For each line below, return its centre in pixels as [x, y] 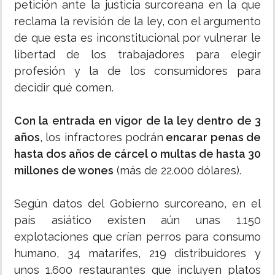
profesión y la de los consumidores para [137, 71]
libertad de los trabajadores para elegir [137, 54]
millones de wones [64, 170]
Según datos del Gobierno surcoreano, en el [137, 203]
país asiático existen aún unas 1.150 [137, 220]
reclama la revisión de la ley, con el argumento [137, 21]
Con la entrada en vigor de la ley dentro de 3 [137, 121]
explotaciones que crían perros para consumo [137, 237]
